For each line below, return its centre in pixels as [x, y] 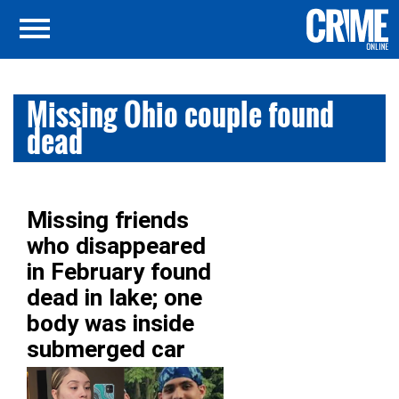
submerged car [106, 349]
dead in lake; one [114, 297]
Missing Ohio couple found [180, 114]
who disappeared [116, 246]
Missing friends [108, 220]
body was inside [110, 323]
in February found [119, 272]
